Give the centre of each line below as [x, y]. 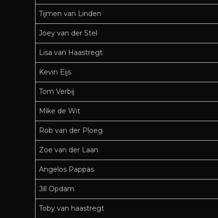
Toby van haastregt [72, 209]
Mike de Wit [60, 111]
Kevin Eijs [55, 72]
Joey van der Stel [68, 33]
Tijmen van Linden [70, 14]
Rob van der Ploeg [71, 131]
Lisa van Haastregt [71, 53]
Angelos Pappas [66, 170]
